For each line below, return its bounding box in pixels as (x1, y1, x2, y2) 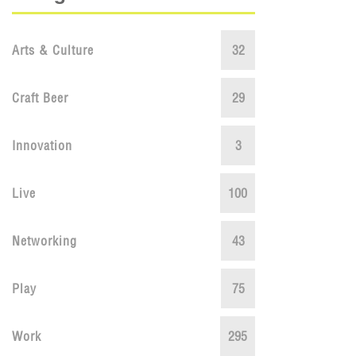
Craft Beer (12, 90, 68, 106)
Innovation (12, 137, 72, 154)
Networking (12, 233, 77, 250)
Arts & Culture (12, 42, 94, 59)
